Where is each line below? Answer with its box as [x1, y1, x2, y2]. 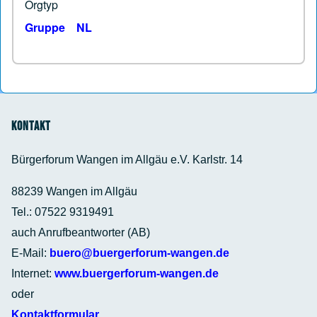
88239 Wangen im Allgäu [11, 185, 137, 197]
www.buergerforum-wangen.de [54, 267, 219, 279]
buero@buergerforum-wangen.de [50, 246, 229, 259]
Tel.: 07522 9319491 [11, 205, 114, 218]
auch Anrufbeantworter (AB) [11, 226, 150, 238]
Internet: [11, 267, 54, 279]
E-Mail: [11, 246, 50, 259]
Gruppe [25, 18, 65, 35]
